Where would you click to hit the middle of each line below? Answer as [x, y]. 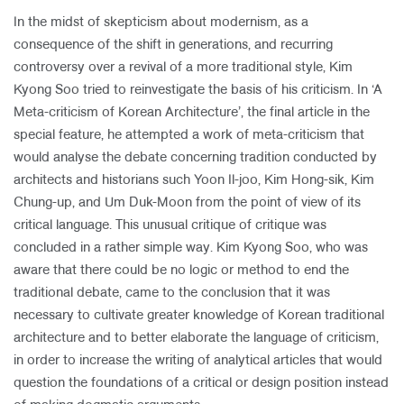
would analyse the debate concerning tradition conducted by [195, 158]
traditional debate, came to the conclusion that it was [172, 293]
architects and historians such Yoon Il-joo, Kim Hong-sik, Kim [194, 180]
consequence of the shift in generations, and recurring [173, 45]
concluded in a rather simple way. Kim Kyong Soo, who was [191, 248]
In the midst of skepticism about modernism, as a [161, 23]
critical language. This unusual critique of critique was [170, 225]
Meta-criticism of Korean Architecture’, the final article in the [192, 113]
